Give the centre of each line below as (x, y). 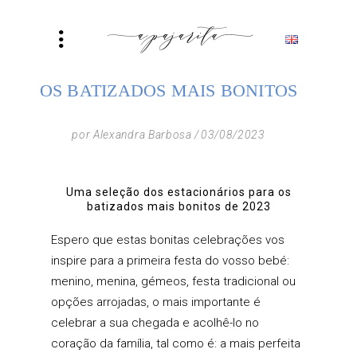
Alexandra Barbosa (142, 135)
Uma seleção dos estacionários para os (178, 192)
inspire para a (89, 261)
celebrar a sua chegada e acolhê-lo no (155, 323)
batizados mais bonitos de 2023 (178, 206)
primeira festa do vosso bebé (207, 261)
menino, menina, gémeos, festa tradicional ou (173, 281)
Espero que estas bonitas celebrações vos (168, 240)
